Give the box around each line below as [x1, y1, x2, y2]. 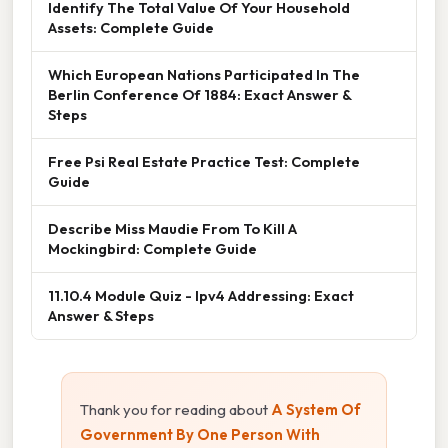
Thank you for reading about [80, 399, 271, 419]
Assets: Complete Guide [48, 17, 214, 37]
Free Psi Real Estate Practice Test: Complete [48, 151, 360, 171]
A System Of [271, 399, 361, 419]
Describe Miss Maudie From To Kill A [48, 218, 297, 238]
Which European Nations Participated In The [48, 64, 360, 84]
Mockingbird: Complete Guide [48, 238, 257, 258]
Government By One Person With [80, 424, 320, 444]
